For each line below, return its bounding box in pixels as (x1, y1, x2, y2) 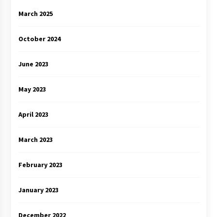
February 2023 (18, 160, 62, 169)
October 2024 (18, 34, 61, 43)
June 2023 (18, 59, 48, 68)
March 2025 (18, 9, 53, 18)
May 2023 (18, 84, 46, 93)
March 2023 (18, 135, 53, 144)
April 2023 (18, 109, 48, 119)
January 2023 (18, 185, 59, 194)
